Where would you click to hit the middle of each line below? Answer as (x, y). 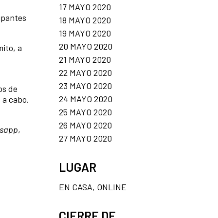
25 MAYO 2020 (85, 112)
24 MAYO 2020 (86, 99)
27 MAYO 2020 (85, 138)
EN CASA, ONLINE (93, 187)
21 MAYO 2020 (85, 59)
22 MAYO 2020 (85, 72)
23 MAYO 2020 (85, 85)
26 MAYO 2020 (85, 125)
